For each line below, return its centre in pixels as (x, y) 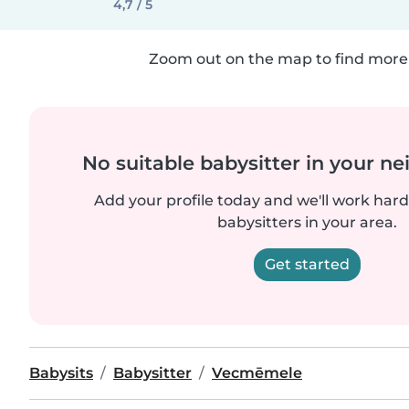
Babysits (61, 373)
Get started (307, 264)
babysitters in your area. (307, 222)
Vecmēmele (257, 373)
